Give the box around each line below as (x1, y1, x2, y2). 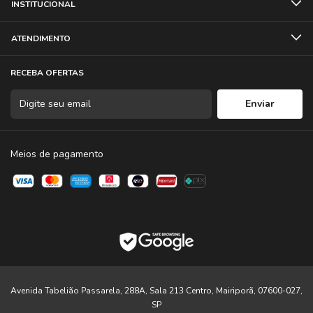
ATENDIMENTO (11, 32, 71, 44)
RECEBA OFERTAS (10, 66, 84, 78)
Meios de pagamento (10, 147, 103, 161)
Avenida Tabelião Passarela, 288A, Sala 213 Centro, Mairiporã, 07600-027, (10, 284, 303, 296)
